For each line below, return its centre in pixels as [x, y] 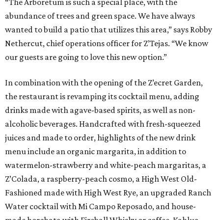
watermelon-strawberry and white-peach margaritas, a [106, 165]
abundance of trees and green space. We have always [100, 16]
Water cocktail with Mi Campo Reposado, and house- [100, 206]
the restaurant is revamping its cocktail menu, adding [102, 96]
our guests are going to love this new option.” [86, 57]
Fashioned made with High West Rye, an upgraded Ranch [108, 193]
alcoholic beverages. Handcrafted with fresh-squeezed [103, 124]
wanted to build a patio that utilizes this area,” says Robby [109, 30]
